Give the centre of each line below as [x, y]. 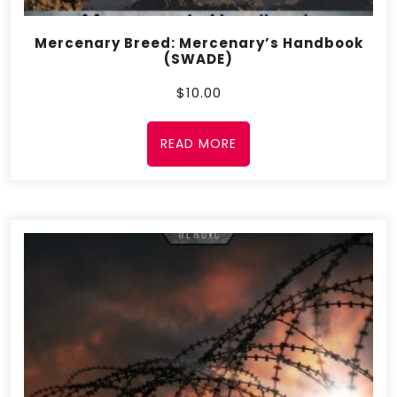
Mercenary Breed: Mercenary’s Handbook [198, 43]
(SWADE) [198, 59]
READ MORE [198, 144]
